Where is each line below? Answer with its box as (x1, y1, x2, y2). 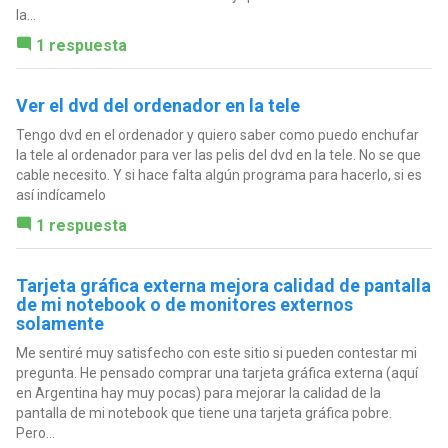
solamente (15, 312, 104, 334)
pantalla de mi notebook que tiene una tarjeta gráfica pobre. (15, 404, 392, 421)
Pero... (15, 424, 55, 441)
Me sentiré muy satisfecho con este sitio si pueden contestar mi (15, 344, 417, 361)
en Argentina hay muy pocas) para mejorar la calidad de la (15, 384, 381, 401)
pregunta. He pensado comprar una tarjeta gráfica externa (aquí (15, 364, 418, 381)
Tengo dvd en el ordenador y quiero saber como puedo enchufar (15, 126, 419, 143)
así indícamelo (15, 186, 106, 203)
